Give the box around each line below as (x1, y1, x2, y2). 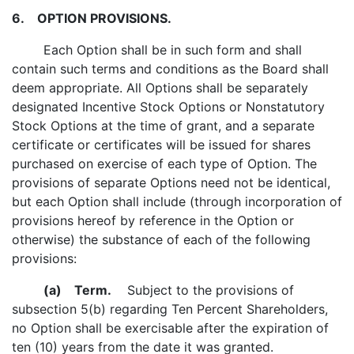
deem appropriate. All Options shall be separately (12, 80, 308, 96)
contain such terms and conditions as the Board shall (12, 61, 329, 77)
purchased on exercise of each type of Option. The (12, 156, 317, 171)
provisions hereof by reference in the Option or (12, 213, 294, 228)
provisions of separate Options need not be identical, (12, 175, 330, 190)
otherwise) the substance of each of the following (12, 232, 311, 247)
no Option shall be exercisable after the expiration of (12, 320, 329, 336)
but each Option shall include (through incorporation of (12, 194, 342, 209)
